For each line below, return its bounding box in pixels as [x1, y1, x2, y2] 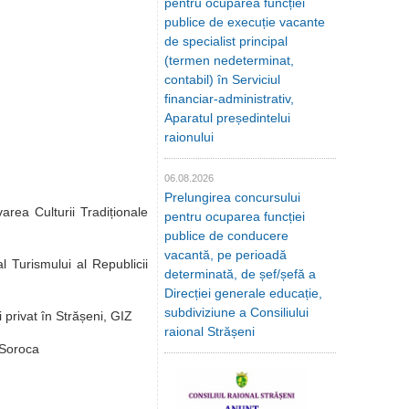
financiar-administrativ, [164, 91, 294, 106]
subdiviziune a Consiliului [164, 305, 309, 320]
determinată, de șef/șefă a [164, 267, 316, 281]
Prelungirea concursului [164, 190, 300, 204]
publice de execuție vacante [164, 15, 325, 29]
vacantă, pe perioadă [164, 247, 287, 262]
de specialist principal [164, 34, 288, 48]
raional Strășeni [164, 324, 255, 339]
